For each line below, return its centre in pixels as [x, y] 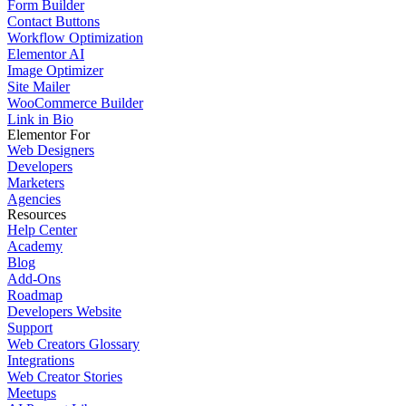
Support [30, 328]
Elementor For [48, 135]
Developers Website [64, 311]
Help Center [42, 230]
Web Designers [51, 150]
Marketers [36, 183]
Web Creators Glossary [73, 344]
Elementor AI [46, 54]
